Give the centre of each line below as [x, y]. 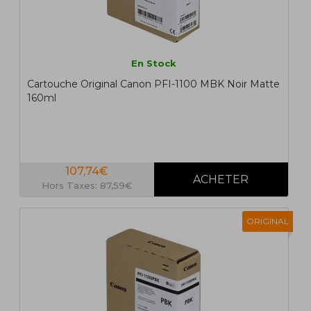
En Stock [154, 64]
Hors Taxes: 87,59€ [87, 186]
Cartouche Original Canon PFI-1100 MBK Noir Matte [153, 84]
